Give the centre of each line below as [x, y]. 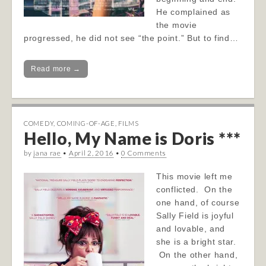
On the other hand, [197, 255]
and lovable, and [191, 229]
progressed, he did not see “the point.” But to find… [131, 38]
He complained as [194, 12]
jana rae [47, 153]
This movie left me [194, 176]
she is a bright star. [196, 242]
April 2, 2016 [91, 153]
